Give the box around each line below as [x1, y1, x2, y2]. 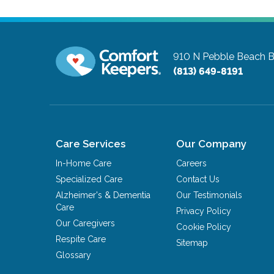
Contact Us [176, 174, 220, 184]
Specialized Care [56, 174, 123, 184]
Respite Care [56, 234, 106, 244]
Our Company [176, 137, 247, 150]
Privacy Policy [176, 206, 232, 216]
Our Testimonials [176, 190, 243, 200]
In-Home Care [56, 158, 112, 168]
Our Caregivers [56, 218, 116, 228]
